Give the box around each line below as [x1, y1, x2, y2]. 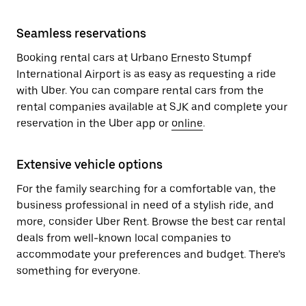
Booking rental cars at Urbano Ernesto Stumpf [16, 51, 251, 64]
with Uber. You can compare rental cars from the [16, 84, 264, 97]
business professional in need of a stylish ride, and [16, 199, 274, 212]
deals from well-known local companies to [16, 232, 231, 245]
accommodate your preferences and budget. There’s [16, 248, 286, 261]
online [171, 117, 203, 130]
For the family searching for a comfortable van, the [16, 182, 276, 195]
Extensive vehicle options [16, 157, 163, 171]
